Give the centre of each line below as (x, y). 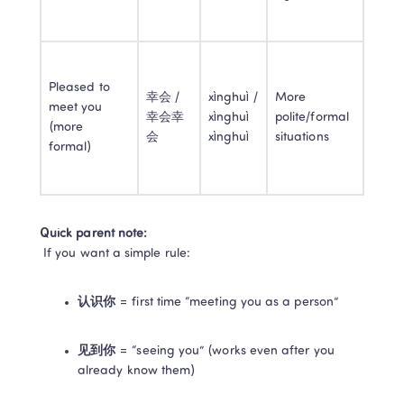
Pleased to (79, 88)
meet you (76, 108)
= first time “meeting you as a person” (227, 303)
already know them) (137, 371)
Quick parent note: (94, 234)
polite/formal (312, 118)
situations (302, 138)
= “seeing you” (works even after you (225, 351)
